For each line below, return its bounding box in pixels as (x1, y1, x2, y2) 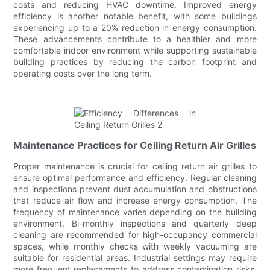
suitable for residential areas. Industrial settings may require (13, 252, 257, 263)
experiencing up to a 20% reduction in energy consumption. (13, 22, 257, 33)
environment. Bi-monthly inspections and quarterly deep (13, 218, 257, 228)
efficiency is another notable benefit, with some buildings (13, 10, 257, 21)
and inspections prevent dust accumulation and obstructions (13, 183, 257, 194)
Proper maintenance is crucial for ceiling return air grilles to (13, 160, 257, 171)
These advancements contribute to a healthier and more (13, 33, 257, 44)
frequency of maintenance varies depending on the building (13, 206, 257, 217)
